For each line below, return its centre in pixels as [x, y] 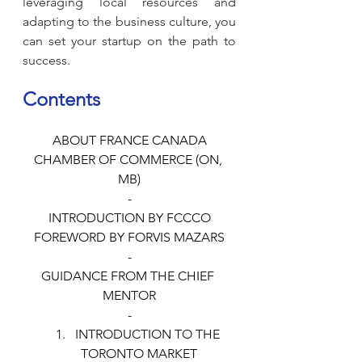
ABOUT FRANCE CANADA [129, 141]
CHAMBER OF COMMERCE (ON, [129, 160]
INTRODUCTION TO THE [149, 335]
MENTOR [129, 296]
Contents [61, 99]
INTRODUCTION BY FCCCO [129, 218]
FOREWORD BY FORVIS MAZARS [129, 238]
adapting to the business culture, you [129, 22]
